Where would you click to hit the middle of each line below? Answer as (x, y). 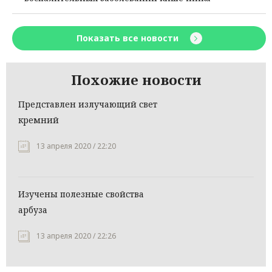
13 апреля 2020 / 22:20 (76, 146)
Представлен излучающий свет (88, 104)
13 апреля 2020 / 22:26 (76, 236)
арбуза (33, 210)
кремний (39, 120)
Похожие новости (136, 80)
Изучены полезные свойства (81, 194)
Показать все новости (128, 38)
